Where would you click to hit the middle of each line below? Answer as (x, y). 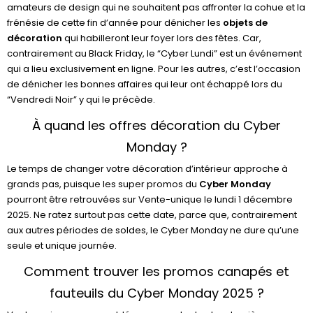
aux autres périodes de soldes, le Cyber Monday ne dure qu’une (153, 230)
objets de (245, 23)
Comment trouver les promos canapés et (156, 271)
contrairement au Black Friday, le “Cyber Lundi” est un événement (154, 53)
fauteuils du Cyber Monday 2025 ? (156, 293)
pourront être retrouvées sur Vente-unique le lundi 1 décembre (150, 199)
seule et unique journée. (62, 246)
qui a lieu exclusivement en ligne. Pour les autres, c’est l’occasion (154, 69)
